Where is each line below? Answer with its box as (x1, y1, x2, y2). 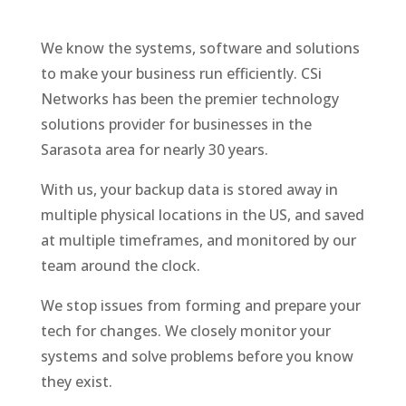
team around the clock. (40, 255, 200, 275)
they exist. (40, 371, 112, 391)
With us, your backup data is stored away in (40, 179, 338, 199)
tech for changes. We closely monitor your (40, 320, 331, 341)
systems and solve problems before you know (40, 345, 353, 366)
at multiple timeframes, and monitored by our (40, 229, 356, 250)
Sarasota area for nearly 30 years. (40, 139, 268, 159)
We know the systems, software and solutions (40, 37, 360, 58)
